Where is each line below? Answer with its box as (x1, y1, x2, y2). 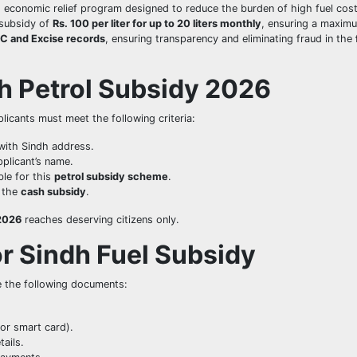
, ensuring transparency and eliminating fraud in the (105, 33, 355, 45)
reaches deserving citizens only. (22, 214, 179, 226)
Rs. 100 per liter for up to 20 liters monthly (53, 18, 261, 30)
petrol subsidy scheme (54, 171, 168, 183)
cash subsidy (21, 186, 86, 198)
